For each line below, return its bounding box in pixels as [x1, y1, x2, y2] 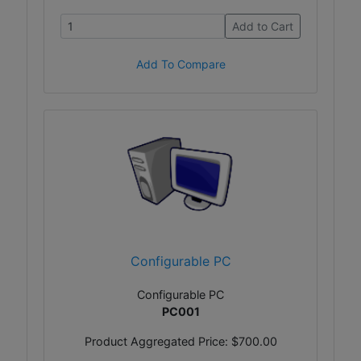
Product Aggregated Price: [84, 334, 231, 348]
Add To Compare [135, 56, 226, 71]
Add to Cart [232, 19, 293, 33]
